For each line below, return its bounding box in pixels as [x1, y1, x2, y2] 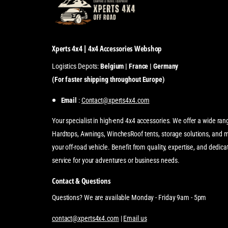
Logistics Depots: [52, 62, 101, 71]
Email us [123, 214, 147, 222]
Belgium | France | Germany [100, 62, 179, 71]
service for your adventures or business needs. [52, 156, 180, 164]
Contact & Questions [52, 175, 111, 186]
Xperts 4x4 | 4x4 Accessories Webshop [52, 43, 162, 53]
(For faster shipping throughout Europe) [52, 75, 165, 84]
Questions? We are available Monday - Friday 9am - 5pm [52, 193, 207, 202]
